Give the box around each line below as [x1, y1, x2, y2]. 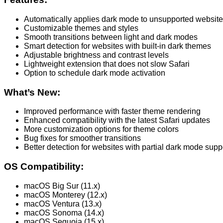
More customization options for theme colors [24, 125, 179, 134]
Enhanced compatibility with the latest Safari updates [24, 116, 210, 125]
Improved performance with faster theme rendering [24, 107, 201, 116]
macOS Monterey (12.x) [24, 190, 107, 199]
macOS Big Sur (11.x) [24, 181, 100, 190]
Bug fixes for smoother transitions [24, 134, 141, 143]
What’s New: [4, 87, 60, 98]
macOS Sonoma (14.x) [24, 208, 104, 217]
